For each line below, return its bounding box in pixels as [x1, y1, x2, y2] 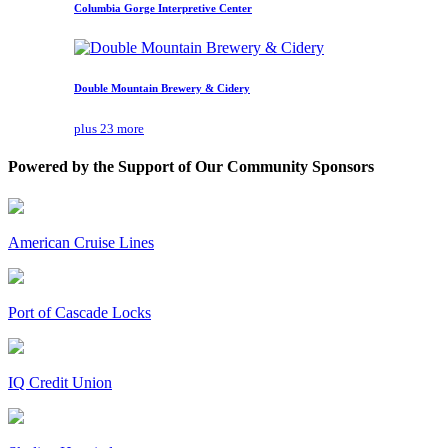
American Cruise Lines [8, 233, 154, 251]
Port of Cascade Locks [8, 303, 151, 321]
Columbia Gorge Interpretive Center [74, 2, 252, 15]
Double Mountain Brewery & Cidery [74, 82, 250, 95]
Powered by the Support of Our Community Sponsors [8, 158, 374, 176]
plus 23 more [74, 121, 144, 137]
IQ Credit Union [8, 373, 112, 391]
